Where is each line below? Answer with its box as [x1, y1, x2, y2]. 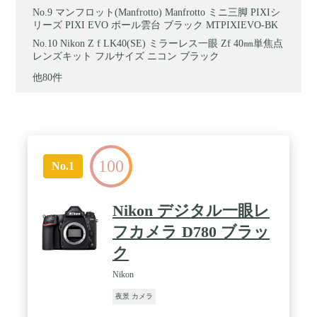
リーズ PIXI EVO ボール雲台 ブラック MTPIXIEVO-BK [33, 19, 279, 30]
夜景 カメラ [115, 292, 153, 300]
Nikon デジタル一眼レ [113, 201, 270, 219]
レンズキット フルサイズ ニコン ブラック [33, 50, 220, 62]
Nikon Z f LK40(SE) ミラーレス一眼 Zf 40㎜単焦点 [60, 38, 284, 49]
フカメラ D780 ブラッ [113, 222, 270, 241]
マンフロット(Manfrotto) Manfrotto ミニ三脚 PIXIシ [55, 6, 281, 18]
